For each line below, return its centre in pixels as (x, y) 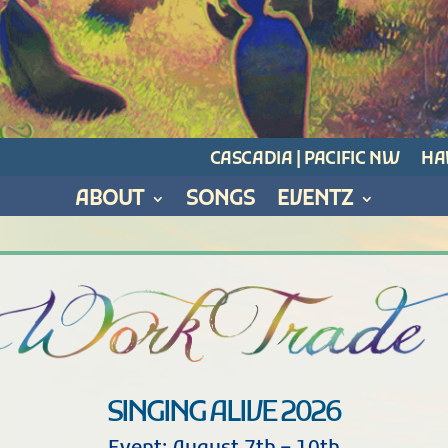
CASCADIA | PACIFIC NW (304, 160)
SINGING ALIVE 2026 (224, 414)
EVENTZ (314, 199)
